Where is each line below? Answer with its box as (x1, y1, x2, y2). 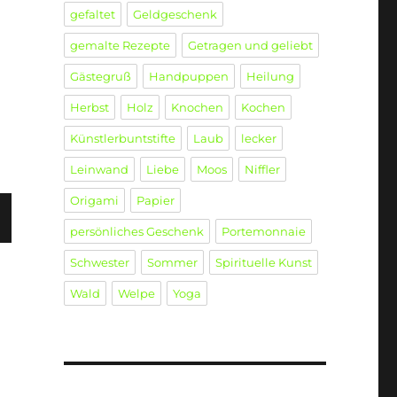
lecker (240, 131, 276, 146)
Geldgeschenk (132, 7, 217, 22)
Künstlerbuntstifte (69, 131, 175, 146)
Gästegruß (69, 69, 131, 84)
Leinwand (69, 162, 128, 177)
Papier (136, 193, 175, 208)
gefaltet (69, 7, 115, 22)
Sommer (146, 255, 198, 270)
